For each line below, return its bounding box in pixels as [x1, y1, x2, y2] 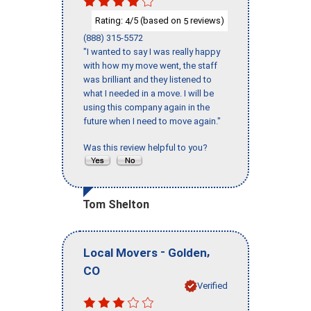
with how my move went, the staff [83, 60, 217, 72]
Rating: [95, 15, 125, 26]
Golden [168, 245, 207, 260]
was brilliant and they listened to [83, 74, 212, 85]
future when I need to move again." [83, 116, 221, 127]
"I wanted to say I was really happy [83, 47, 220, 58]
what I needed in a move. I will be [83, 88, 214, 99]
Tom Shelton [83, 198, 149, 212]
